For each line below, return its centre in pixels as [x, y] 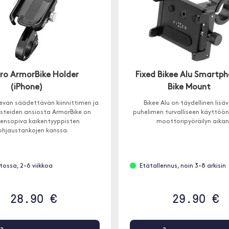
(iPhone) [27, 87]
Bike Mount [189, 87]
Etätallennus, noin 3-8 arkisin [182, 166]
